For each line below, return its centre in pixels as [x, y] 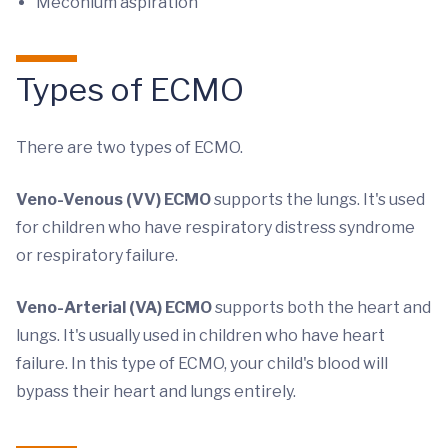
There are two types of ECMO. [129, 147]
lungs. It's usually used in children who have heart [200, 335]
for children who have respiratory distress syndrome [215, 227]
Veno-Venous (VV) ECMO [113, 199]
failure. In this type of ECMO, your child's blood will [202, 363]
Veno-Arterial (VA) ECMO [114, 307]
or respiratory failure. [97, 255]
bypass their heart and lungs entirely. [157, 391]
